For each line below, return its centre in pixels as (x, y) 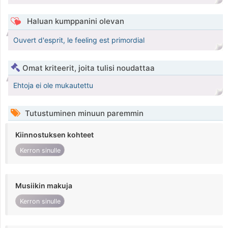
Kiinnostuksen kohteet (54, 135)
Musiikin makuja (44, 186)
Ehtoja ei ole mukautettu (53, 85)
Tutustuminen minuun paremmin (83, 113)
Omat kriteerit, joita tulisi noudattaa (89, 68)
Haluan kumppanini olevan (74, 21)
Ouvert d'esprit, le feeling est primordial (79, 40)
